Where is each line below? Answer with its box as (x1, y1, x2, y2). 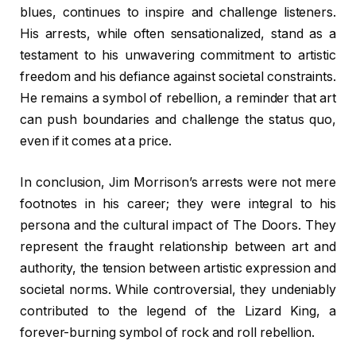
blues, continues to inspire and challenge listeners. (20, 5, 336, 21)
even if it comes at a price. (20, 133, 172, 149)
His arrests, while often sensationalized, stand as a (20, 26, 336, 42)
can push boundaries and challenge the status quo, (20, 112, 336, 128)
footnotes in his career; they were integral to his (20, 195, 336, 211)
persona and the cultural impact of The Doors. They (20, 217, 336, 233)
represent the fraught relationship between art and (20, 238, 336, 254)
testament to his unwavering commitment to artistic (20, 48, 336, 64)
